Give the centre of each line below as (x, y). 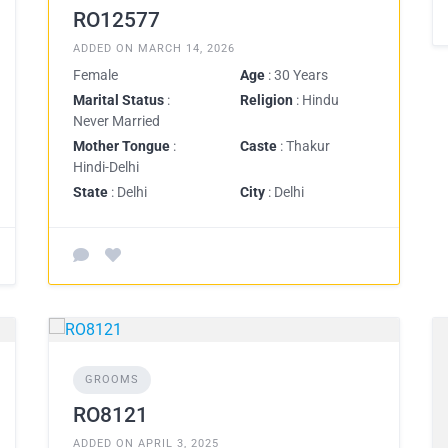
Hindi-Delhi (106, 166)
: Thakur (303, 145)
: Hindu (316, 99)
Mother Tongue (121, 145)
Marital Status (118, 99)
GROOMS (112, 379)
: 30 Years (296, 74)
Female (95, 74)
